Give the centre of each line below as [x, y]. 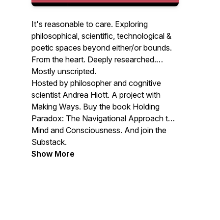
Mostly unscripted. [64, 71]
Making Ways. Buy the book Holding [96, 107]
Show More [53, 154]
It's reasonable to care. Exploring [90, 24]
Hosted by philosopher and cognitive [96, 83]
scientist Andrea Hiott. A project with [96, 95]
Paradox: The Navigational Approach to [102, 118]
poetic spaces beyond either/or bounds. [102, 48]
